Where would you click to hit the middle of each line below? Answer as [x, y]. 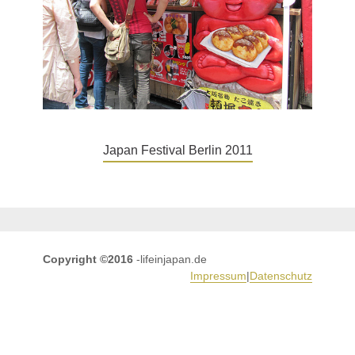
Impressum [218, 276]
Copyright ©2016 [88, 259]
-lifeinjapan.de [170, 259]
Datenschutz [281, 276]
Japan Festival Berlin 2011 [177, 150]
